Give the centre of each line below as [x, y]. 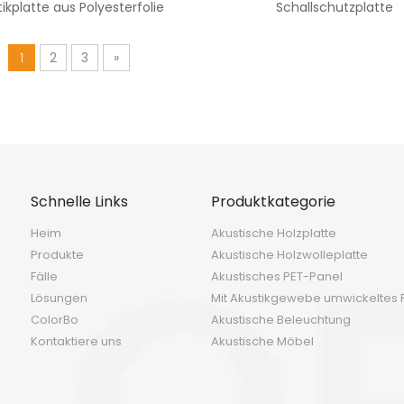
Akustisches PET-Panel [277, 276]
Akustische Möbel [262, 341]
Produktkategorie [273, 202]
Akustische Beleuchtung [281, 320]
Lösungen [59, 298]
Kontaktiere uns [76, 341]
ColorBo [55, 320]
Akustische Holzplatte [274, 233]
